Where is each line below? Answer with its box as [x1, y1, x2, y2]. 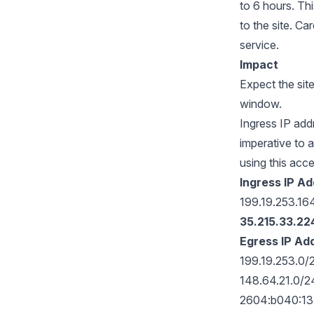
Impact [240, 57, 278, 71]
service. [240, 38, 279, 52]
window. [240, 97, 282, 111]
